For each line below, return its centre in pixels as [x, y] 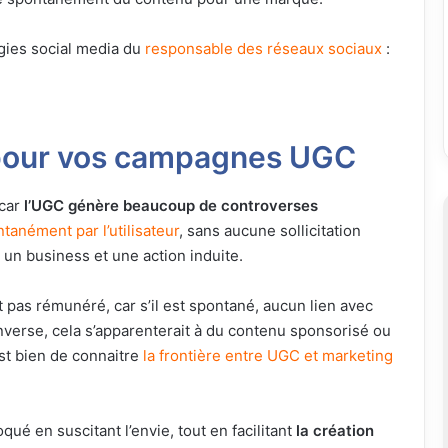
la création [334, 430]
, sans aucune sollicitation [269, 230]
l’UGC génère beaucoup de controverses [168, 205]
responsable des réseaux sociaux [263, 48]
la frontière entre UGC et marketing [267, 355]
